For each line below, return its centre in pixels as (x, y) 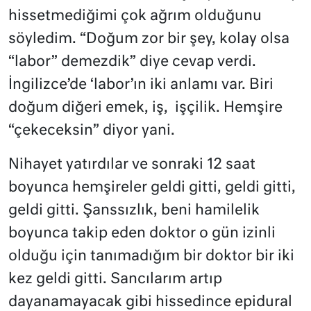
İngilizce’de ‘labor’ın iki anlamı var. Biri (141, 85)
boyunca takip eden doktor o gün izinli (142, 234)
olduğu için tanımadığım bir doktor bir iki (151, 257)
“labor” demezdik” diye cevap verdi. (132, 62)
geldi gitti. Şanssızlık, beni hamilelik (134, 211)
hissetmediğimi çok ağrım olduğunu (135, 17)
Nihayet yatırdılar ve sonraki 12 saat (132, 165)
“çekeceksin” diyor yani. (92, 131)
